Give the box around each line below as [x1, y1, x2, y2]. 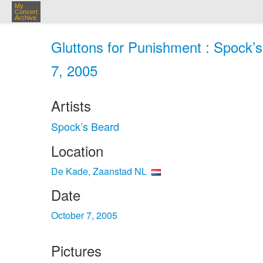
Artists [51, 95, 91, 116]
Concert [15, 8, 38, 15]
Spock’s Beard [51, 119, 119, 134]
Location [51, 140, 103, 161]
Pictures [51, 240, 102, 261]
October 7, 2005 [51, 208, 117, 222]
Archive [15, 14, 36, 21]
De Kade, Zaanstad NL [51, 164, 147, 178]
